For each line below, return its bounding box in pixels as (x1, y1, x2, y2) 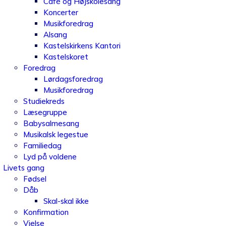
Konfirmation (23, 207, 69, 217)
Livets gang (3, 163, 44, 173)
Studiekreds (23, 96, 65, 106)
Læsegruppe (23, 107, 67, 117)
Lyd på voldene (23, 152, 77, 161)
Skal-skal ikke (43, 196, 89, 206)
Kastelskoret (43, 52, 88, 62)
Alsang (43, 30, 67, 39)
